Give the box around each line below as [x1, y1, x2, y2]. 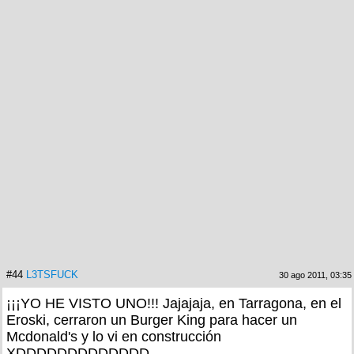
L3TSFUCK [26, 268, 78, 281]
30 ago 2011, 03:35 [279, 269, 352, 280]
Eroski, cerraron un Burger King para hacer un [6, 311, 297, 328]
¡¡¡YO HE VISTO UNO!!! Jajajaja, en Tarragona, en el [6, 295, 341, 311]
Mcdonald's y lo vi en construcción [6, 328, 221, 345]
